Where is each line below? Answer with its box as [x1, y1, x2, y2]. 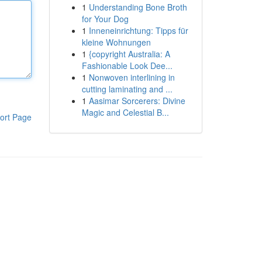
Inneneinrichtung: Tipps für [88, 25, 188, 36]
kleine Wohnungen [81, 36, 151, 48]
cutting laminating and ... [81, 83, 173, 95]
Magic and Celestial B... [81, 106, 169, 118]
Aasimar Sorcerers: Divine [88, 95, 185, 106]
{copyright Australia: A [88, 48, 170, 60]
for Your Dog [81, 13, 129, 25]
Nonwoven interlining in [88, 71, 175, 83]
